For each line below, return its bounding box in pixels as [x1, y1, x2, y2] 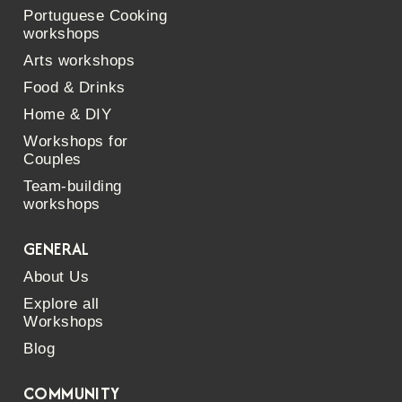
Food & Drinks [23, 79, 126, 96]
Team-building [23, 178, 122, 195]
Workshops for [23, 133, 128, 150]
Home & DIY [23, 106, 111, 123]
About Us [23, 268, 89, 285]
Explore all [23, 295, 100, 312]
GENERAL [23, 237, 90, 261]
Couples [23, 151, 82, 168]
